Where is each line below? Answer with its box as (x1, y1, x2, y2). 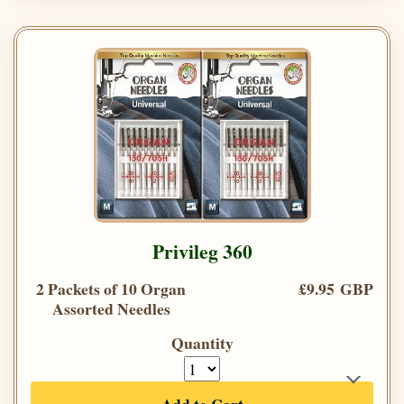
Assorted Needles (51, 297, 170, 321)
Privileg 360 (151, 237, 252, 266)
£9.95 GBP (298, 277, 373, 301)
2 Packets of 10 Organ (36, 277, 186, 301)
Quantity (170, 331, 234, 355)
